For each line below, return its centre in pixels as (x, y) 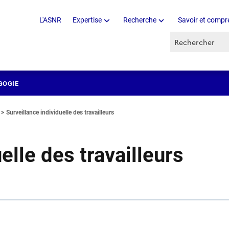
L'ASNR (50, 20)
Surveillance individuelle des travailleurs (60, 112)
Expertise (87, 20)
